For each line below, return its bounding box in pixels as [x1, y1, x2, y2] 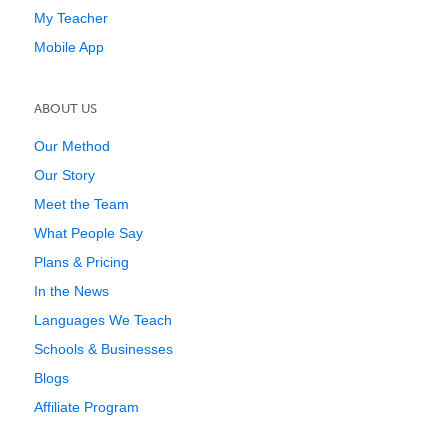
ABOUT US [34, 101, 97, 116]
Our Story [34, 167, 95, 183]
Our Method [34, 138, 110, 154]
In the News [34, 283, 109, 299]
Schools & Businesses [34, 341, 173, 357]
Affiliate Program [34, 399, 139, 415]
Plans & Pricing [34, 254, 129, 270]
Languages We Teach [34, 312, 172, 328]
